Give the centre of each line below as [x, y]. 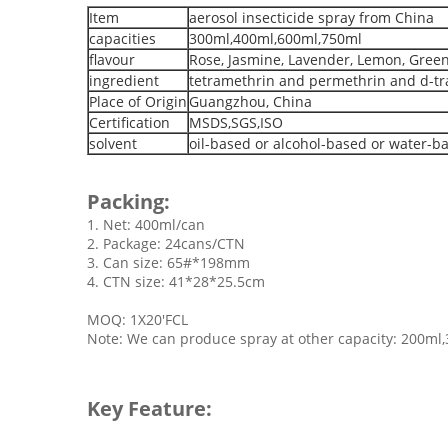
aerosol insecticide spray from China [311, 17]
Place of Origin [138, 101]
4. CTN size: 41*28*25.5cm [176, 281]
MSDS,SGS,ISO [236, 122]
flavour [112, 59]
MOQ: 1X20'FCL [137, 319]
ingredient [124, 80]
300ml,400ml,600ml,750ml [275, 38]
